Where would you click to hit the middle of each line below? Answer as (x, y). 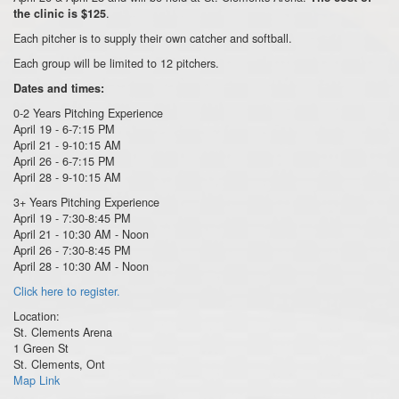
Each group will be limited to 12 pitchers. (116, 63)
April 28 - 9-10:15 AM (67, 177)
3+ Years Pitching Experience (86, 202)
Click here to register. (67, 291)
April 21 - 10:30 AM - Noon (81, 234)
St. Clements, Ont (59, 364)
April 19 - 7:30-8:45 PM (72, 218)
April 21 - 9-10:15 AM (67, 145)
